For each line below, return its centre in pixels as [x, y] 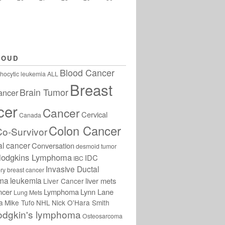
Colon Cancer [85, 130]
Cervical [94, 114]
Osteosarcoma [102, 215]
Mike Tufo [20, 202]
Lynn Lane [97, 191]
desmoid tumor [96, 146]
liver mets [101, 180]
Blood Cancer [87, 72]
